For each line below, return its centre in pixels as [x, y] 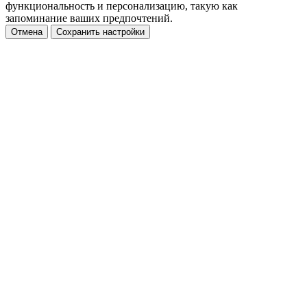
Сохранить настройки [100, 32]
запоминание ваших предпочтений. [89, 18]
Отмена [27, 32]
